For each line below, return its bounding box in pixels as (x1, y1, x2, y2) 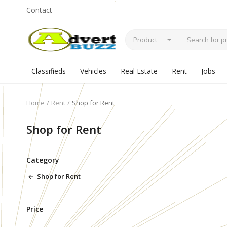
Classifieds (31, 66, 66, 76)
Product (133, 34, 157, 44)
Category (26, 155, 59, 165)
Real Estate (121, 66, 158, 76)
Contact (26, 5, 52, 15)
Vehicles (80, 66, 106, 76)
